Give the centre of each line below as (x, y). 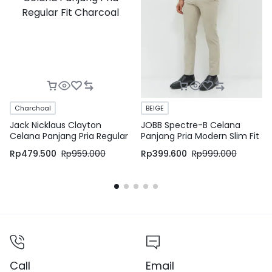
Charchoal (33, 108)
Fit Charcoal (35, 147)
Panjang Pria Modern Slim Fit (200, 136)
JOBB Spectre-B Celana (191, 125)
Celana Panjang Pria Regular (69, 136)
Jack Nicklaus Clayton (56, 125)
